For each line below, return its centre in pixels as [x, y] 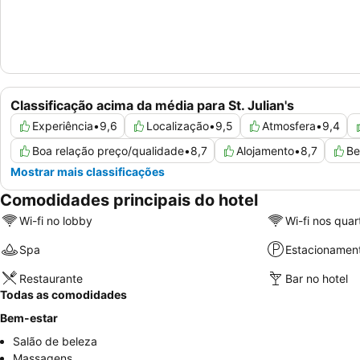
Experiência [63, 126]
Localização [178, 126]
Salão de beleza [55, 342]
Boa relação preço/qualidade [108, 151]
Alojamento [265, 151]
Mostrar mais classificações [88, 172]
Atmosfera [289, 126]
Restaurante [51, 278]
